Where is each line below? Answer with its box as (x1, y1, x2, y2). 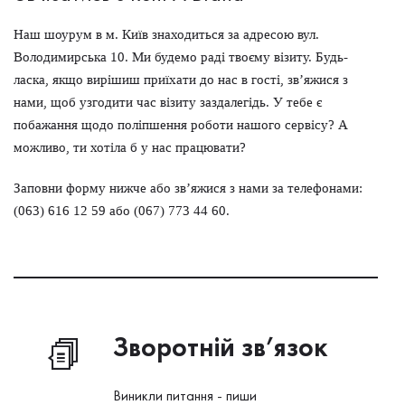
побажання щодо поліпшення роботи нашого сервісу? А (14, 118, 348, 132)
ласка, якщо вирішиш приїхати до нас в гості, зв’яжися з (14, 72, 348, 87)
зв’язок (241, 330, 327, 364)
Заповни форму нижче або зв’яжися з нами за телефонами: (14, 181, 363, 195)
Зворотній (113, 330, 241, 364)
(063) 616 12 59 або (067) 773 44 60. (14, 203, 230, 218)
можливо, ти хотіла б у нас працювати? (14, 140, 246, 155)
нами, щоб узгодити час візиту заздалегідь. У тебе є (14, 95, 322, 109)
